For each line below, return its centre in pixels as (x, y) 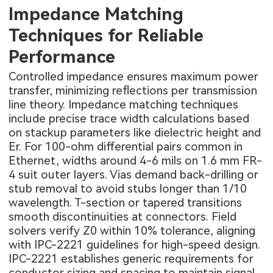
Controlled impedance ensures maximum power (134, 76)
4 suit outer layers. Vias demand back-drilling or (134, 174)
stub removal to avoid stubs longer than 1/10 (128, 188)
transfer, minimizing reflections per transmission (133, 90)
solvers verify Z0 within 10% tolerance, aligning (132, 230)
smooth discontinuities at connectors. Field (123, 216)
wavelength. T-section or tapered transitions (126, 202)
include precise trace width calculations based (129, 118)
